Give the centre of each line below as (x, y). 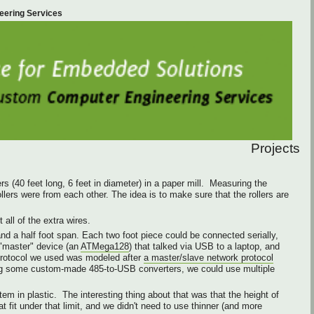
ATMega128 (105, 246)
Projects (275, 148)
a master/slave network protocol (209, 257)
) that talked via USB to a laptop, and (204, 246)
